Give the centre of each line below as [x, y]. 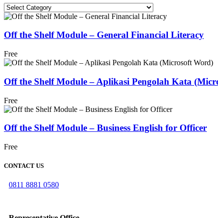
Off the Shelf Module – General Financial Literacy [104, 35]
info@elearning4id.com [45, 201]
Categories [20, 6]
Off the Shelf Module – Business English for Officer [105, 128]
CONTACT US [24, 166]
